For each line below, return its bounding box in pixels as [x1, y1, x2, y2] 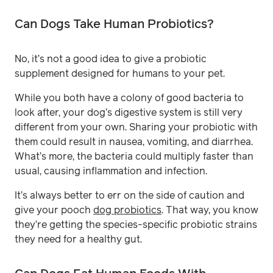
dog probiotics [93, 205, 161, 215]
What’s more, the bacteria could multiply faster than [15, 151, 253, 161]
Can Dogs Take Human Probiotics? [15, 18, 214, 30]
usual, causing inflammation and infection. [15, 166, 210, 176]
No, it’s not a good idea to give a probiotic [15, 54, 207, 64]
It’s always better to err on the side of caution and [15, 190, 244, 200]
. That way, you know [161, 205, 258, 215]
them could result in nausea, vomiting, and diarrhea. [15, 136, 253, 147]
